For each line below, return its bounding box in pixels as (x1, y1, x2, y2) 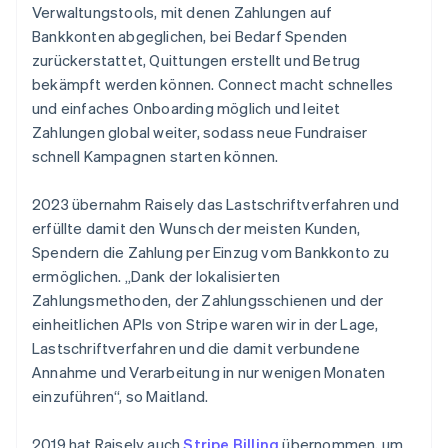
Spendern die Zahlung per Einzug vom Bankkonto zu (32, 241, 390, 262)
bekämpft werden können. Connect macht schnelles (32, 73, 394, 94)
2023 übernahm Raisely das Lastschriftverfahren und (32, 193, 400, 214)
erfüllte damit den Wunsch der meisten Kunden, (32, 217, 361, 238)
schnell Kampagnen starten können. (32, 145, 279, 166)
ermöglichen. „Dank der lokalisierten (32, 265, 281, 286)
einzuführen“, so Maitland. (32, 385, 209, 406)
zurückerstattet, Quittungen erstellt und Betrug (32, 49, 361, 70)
